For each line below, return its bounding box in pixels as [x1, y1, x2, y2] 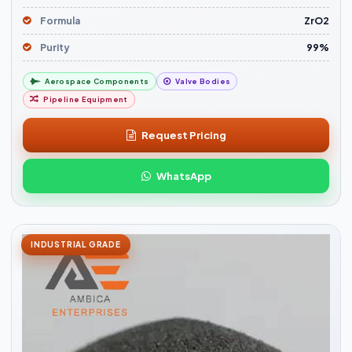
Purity [40, 42, 70, 54]
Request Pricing [141, 128, 226, 141]
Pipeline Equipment [43, 95, 128, 104]
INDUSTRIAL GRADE [31, 240, 121, 250]
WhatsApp [156, 169, 211, 182]
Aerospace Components [45, 77, 149, 86]
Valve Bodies [174, 77, 231, 86]
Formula [40, 15, 80, 27]
